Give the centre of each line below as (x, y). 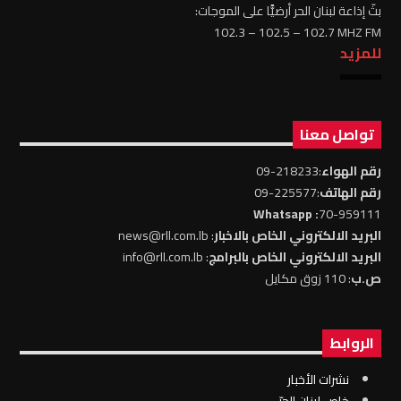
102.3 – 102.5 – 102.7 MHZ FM (297, 33)
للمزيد (360, 53)
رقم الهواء (351, 171)
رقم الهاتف (350, 192)
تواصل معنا (337, 135)
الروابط (351, 343)
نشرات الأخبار (318, 379)
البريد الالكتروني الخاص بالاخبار (297, 235)
